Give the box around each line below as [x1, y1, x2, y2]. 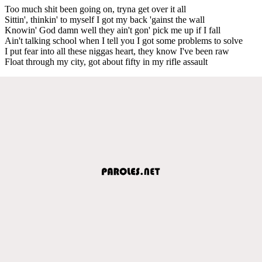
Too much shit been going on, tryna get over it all [5, 4, 186, 14]
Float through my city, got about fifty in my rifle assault [5, 56, 208, 67]
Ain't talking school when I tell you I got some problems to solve [5, 35, 243, 46]
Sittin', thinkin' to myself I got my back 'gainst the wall [5, 14, 205, 25]
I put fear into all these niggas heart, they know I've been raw [5, 46, 229, 56]
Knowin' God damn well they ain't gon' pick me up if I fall [5, 25, 220, 35]
